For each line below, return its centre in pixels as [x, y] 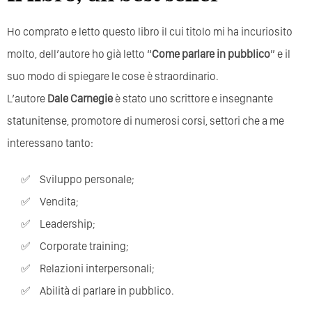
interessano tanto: [50, 143]
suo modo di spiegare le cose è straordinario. [113, 76]
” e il [280, 54]
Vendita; [62, 201]
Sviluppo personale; [90, 179]
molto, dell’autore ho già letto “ [79, 54]
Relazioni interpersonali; [100, 268]
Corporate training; [88, 246]
